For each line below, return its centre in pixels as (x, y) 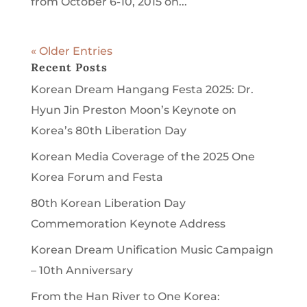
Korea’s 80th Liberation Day (108, 131)
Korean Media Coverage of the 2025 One (143, 157)
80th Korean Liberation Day (108, 204)
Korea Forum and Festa (97, 177)
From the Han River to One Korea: (125, 297)
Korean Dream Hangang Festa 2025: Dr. (142, 90)
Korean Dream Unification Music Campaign (152, 250)
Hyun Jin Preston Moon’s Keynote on (133, 110)
